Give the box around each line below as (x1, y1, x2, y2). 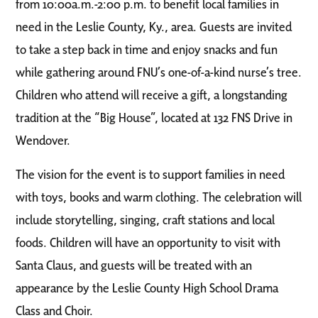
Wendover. (16, 131, 70, 148)
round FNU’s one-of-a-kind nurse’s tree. (104, 63, 302, 80)
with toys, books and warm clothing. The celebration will (16, 188, 302, 205)
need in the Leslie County (16, 18, 143, 35)
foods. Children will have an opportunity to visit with (16, 234, 280, 251)
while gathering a (16, 63, 104, 80)
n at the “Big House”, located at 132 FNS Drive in (53, 109, 292, 126)
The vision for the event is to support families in (16, 165, 259, 182)
